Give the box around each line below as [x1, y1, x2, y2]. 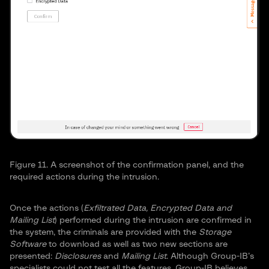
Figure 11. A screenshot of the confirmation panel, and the [10, 160, 244, 169]
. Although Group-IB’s [166, 252, 254, 261]
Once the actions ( [10, 204, 83, 213]
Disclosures [55, 252, 101, 261]
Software [10, 240, 49, 249]
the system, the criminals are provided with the [10, 228, 199, 237]
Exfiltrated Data [83, 204, 146, 213]
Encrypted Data [150, 204, 214, 213]
